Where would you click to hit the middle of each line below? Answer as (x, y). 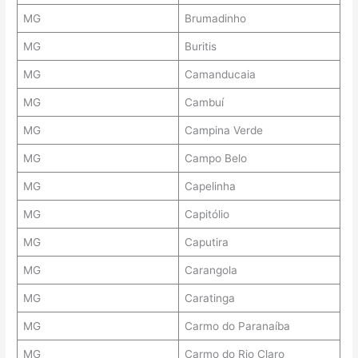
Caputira (206, 243)
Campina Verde (223, 131)
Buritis (200, 47)
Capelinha (210, 187)
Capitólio (207, 215)
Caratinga (209, 298)
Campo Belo (215, 159)
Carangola (211, 270)
